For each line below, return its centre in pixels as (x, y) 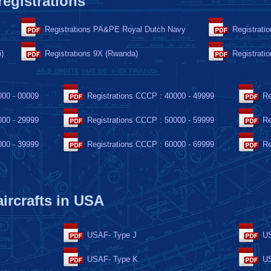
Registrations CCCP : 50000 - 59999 (151, 120)
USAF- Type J (112, 235)
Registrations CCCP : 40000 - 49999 (151, 96)
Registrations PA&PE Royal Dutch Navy (115, 29)
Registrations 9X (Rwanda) (91, 54)
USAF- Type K (113, 259)
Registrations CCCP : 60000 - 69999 (151, 144)
